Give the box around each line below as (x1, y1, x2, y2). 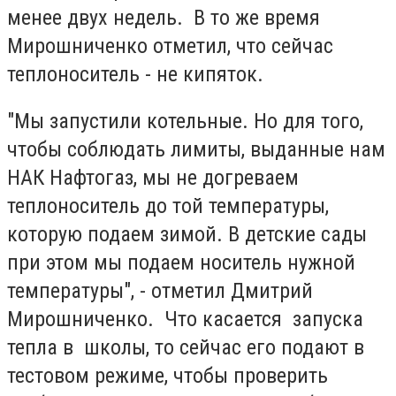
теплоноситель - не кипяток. (7, 61, 263, 87)
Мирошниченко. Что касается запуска (7, 307, 363, 332)
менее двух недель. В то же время (7, 4, 320, 30)
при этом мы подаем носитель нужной (7, 250, 355, 276)
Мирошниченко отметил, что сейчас (7, 33, 333, 58)
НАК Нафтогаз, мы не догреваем (7, 165, 299, 191)
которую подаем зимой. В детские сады (7, 222, 367, 247)
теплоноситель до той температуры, (7, 194, 329, 219)
